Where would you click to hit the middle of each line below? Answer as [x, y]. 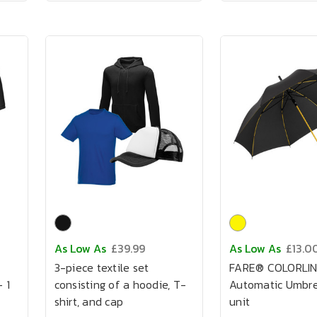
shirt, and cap [88, 301]
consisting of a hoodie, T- [120, 284]
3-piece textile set [102, 267]
